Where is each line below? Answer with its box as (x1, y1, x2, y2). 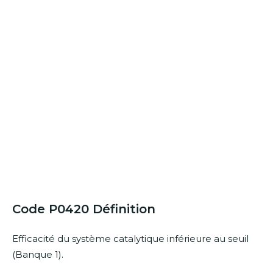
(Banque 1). (12, 249, 63, 261)
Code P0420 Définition (12, 201, 155, 216)
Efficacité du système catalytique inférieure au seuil (12, 233, 249, 245)
